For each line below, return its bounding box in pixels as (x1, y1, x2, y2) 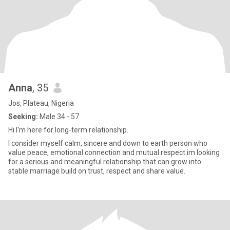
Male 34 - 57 (38, 112, 79, 121)
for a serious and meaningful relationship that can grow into (8, 158, 201, 166)
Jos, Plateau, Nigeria (8, 99, 74, 107)
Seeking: (8, 112, 38, 121)
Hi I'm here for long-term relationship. (8, 126, 128, 134)
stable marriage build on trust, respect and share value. (8, 167, 185, 175)
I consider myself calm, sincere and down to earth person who (8, 139, 207, 147)
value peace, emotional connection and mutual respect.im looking (8, 148, 220, 157)
